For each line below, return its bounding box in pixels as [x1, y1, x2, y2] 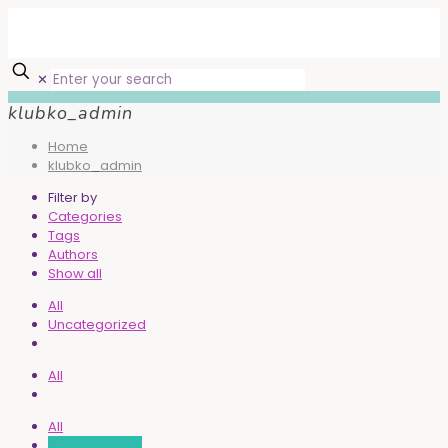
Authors [48, 245, 98, 265]
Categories [48, 207, 122, 227]
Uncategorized [48, 315, 146, 335]
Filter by [48, 188, 97, 208]
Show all [48, 264, 102, 284]
